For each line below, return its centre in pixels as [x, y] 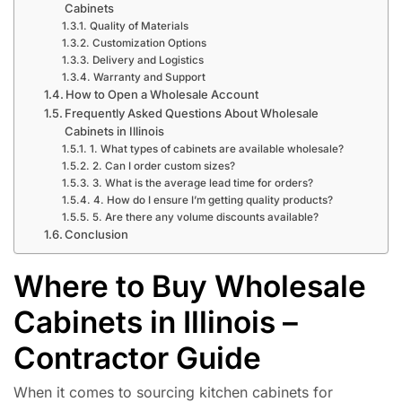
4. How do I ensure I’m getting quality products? [213, 200]
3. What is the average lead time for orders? [202, 183]
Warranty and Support [149, 77]
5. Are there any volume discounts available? [205, 217]
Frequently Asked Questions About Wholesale [192, 113]
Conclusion [97, 234]
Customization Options [149, 43]
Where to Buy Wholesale [190, 286]
